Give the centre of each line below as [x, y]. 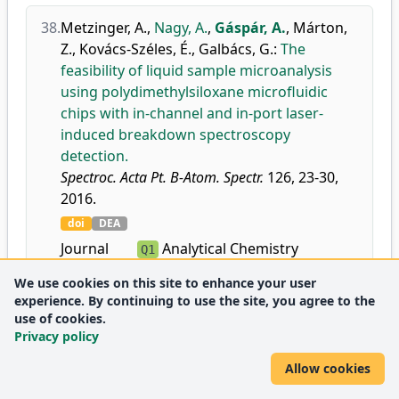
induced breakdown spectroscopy [175, 134]
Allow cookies [328, 368]
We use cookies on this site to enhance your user [165, 283]
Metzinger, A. [104, 28]
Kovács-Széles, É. [135, 49]
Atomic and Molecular [234, 272]
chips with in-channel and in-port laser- [192, 113]
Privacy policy [57, 336]
